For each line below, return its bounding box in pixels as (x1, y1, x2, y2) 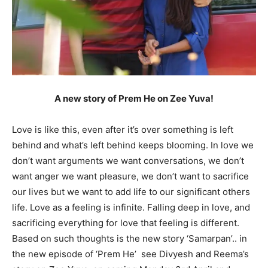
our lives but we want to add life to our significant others (12, 185, 250, 197)
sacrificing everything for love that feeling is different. (12, 217, 239, 229)
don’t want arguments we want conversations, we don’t (12, 154, 244, 166)
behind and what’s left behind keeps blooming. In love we (12, 139, 254, 151)
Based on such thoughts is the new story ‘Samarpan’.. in (12, 232, 247, 244)
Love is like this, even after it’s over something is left (12, 123, 233, 135)
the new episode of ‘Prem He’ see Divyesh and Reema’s (12, 248, 249, 260)
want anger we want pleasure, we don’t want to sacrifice (12, 170, 249, 182)
